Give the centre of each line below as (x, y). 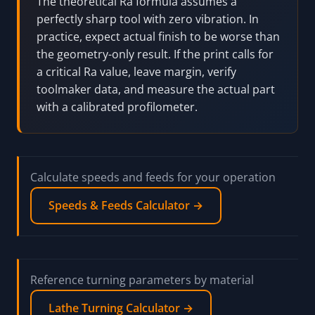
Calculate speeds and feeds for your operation (153, 178)
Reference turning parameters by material (142, 280)
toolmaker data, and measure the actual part (156, 90)
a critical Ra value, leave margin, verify (136, 72)
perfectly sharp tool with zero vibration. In (148, 19)
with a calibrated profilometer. (117, 107)
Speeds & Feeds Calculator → (126, 206)
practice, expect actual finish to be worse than (158, 37)
